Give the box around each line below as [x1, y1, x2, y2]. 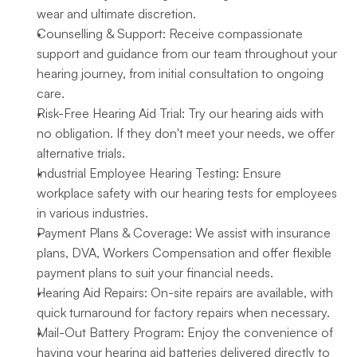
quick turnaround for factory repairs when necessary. [37, 304, 330, 320]
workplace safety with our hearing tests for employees [37, 185, 337, 201]
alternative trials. [37, 145, 125, 161]
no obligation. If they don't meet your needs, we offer [37, 125, 335, 141]
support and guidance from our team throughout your [37, 45, 337, 61]
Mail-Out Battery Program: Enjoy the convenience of [37, 324, 333, 340]
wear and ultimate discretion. [37, 6, 196, 22]
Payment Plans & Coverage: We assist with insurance [37, 225, 331, 241]
